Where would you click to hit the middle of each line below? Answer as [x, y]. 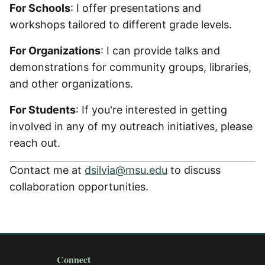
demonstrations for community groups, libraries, [130, 67]
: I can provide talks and [160, 51]
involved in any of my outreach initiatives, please [131, 126]
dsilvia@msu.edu [126, 170]
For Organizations [55, 51]
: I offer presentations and [136, 8]
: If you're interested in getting [151, 110]
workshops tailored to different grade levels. [121, 25]
